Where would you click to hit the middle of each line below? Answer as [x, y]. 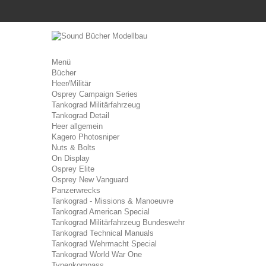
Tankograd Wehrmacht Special [104, 244]
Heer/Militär [71, 83]
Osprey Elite [73, 169]
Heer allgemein [77, 126]
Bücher [64, 73]
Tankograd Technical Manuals [103, 233]
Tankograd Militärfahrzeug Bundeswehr [118, 222]
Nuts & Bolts [74, 148]
